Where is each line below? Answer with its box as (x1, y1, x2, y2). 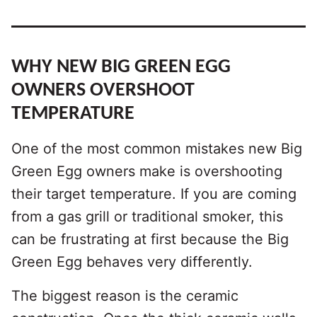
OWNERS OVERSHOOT (11, 80, 195, 100)
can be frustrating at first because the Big (11, 230, 289, 248)
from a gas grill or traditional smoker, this (11, 207, 283, 225)
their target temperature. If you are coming (11, 185, 296, 202)
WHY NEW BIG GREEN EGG (11, 57, 231, 77)
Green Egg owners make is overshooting (11, 162, 282, 180)
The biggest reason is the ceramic (11, 287, 238, 304)
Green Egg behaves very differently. (11, 253, 253, 270)
